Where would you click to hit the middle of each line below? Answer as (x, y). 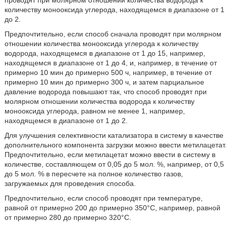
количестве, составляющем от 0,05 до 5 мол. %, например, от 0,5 (114, 164)
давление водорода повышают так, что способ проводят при (105, 91)
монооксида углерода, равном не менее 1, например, (94, 111)
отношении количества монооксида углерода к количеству (101, 43)
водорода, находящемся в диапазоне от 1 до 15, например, (105, 53)
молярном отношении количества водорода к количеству (99, 101)
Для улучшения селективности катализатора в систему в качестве (114, 135)
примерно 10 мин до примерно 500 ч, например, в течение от (108, 72)
